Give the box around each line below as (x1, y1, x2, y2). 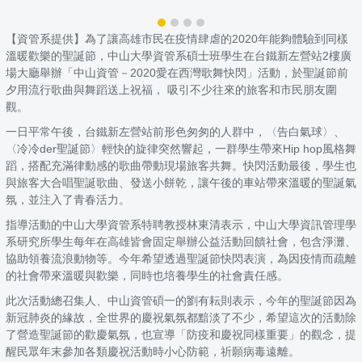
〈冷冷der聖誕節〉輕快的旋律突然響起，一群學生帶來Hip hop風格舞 (6, 142, 356, 156)
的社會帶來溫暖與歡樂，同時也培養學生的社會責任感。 (6, 269, 288, 283)
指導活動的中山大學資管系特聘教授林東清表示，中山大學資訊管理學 (6, 218, 356, 232)
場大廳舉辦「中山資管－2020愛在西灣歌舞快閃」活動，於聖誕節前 (6, 66, 348, 80)
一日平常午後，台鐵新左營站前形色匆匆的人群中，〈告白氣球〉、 (6, 125, 345, 139)
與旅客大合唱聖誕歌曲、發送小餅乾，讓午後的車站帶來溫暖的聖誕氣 (6, 176, 356, 190)
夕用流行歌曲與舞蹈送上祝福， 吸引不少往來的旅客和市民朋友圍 (6, 83, 337, 97)
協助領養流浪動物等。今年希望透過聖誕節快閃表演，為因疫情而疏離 (6, 252, 356, 266)
